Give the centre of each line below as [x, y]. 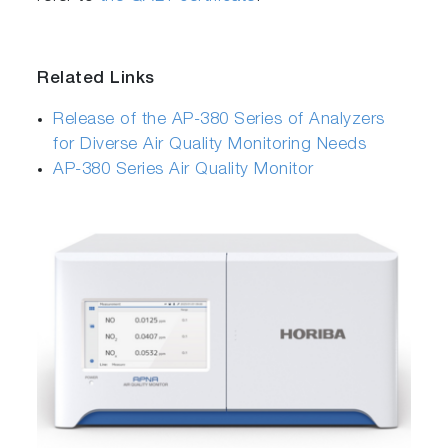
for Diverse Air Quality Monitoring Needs [210, 145]
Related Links [96, 79]
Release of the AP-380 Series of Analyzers [219, 120]
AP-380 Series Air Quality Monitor [183, 170]
